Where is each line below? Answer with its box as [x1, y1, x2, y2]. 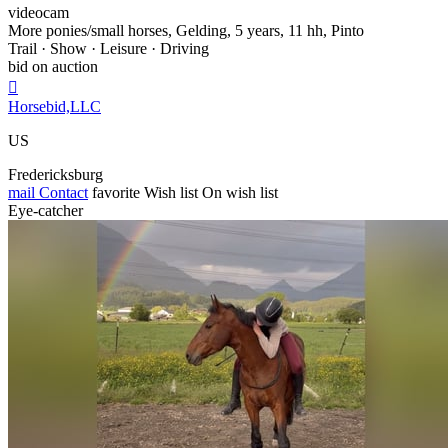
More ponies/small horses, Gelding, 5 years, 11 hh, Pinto [8, 21, 364, 39]
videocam [8, 3, 69, 21]
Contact [35, 183, 88, 201]
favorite [92, 183, 140, 201]
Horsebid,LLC [8, 97, 101, 115]
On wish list [202, 183, 278, 201]
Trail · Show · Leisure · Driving [8, 39, 209, 57]
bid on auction [8, 57, 98, 75]
